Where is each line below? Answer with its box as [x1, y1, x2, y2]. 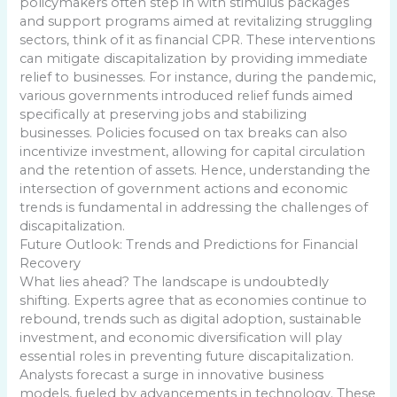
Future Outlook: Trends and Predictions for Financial [19, 236, 359, 253]
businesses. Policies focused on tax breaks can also [19, 124, 348, 141]
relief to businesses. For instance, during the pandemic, [19, 68, 377, 85]
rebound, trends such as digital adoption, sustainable [19, 310, 362, 327]
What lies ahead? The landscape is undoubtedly [19, 273, 330, 290]
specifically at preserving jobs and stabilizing [19, 105, 307, 122]
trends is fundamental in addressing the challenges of [19, 198, 369, 215]
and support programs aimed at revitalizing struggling [19, 12, 373, 29]
